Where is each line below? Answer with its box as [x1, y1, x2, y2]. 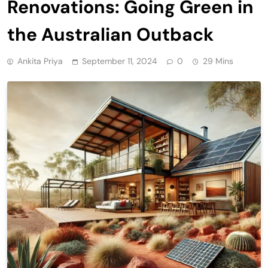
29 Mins [203, 56, 233, 67]
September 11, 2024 [82, 56, 157, 67]
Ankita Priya [17, 56, 63, 67]
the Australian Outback [7, 23, 214, 47]
